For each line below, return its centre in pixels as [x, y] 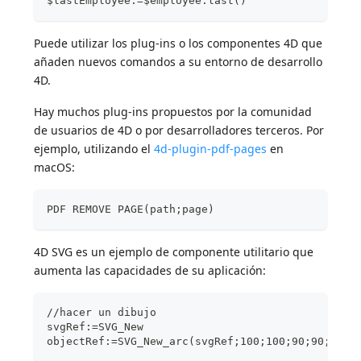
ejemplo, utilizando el [94, 149]
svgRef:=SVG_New [95, 327]
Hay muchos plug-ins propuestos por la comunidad [173, 112]
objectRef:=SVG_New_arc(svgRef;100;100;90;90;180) [202, 342]
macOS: [55, 168]
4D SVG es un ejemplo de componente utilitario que [174, 252]
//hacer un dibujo [102, 313]
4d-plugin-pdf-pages [211, 149]
